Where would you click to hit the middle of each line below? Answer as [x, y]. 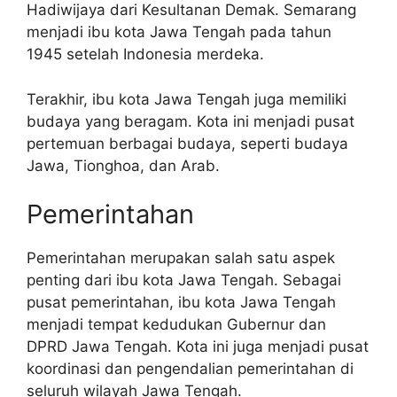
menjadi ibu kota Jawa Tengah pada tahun [179, 32]
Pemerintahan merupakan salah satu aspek [181, 258]
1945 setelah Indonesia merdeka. [145, 54]
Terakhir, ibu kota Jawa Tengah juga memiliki [187, 99]
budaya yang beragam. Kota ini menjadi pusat [191, 121]
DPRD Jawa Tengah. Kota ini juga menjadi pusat [198, 346]
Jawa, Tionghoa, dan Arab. [123, 165]
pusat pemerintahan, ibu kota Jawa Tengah [181, 302]
